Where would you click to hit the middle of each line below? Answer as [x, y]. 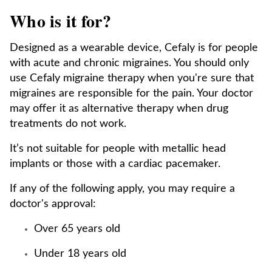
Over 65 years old [77, 229]
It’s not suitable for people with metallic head [118, 149]
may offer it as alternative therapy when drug [119, 109]
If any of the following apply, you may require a [122, 189]
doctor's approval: [53, 204]
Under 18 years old [80, 254]
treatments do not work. [68, 124]
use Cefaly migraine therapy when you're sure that [132, 78]
